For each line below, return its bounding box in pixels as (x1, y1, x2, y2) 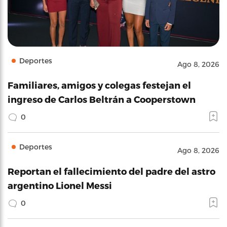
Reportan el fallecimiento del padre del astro (8, 165, 215, 176)
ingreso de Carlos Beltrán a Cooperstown (8, 93, 196, 104)
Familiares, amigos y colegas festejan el (8, 79, 191, 90)
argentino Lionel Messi (8, 179, 112, 191)
